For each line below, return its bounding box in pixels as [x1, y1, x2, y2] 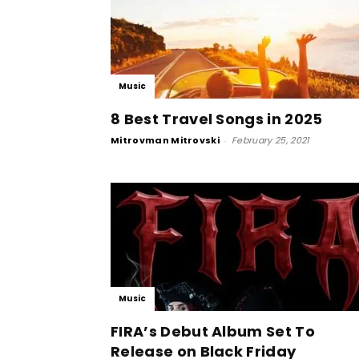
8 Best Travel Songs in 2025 [111, 109, 323, 129]
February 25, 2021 [232, 134, 310, 147]
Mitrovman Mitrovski [111, 134, 220, 147]
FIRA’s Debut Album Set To [111, 321, 316, 341]
